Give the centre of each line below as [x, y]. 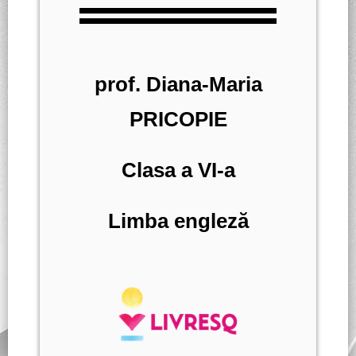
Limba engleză [178, 221]
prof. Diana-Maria [178, 85]
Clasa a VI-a [178, 170]
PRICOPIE [178, 120]
